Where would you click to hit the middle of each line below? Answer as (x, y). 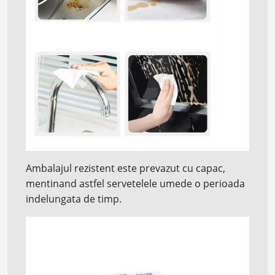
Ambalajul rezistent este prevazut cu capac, (126, 168)
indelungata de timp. (74, 199)
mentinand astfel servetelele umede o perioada (135, 184)
